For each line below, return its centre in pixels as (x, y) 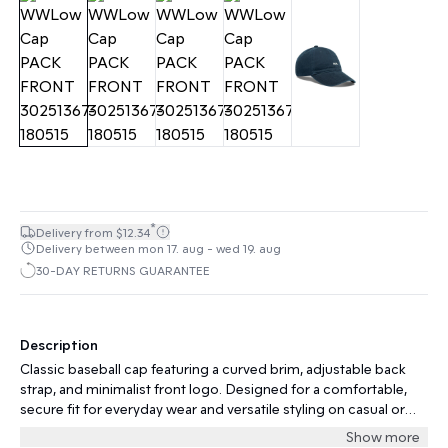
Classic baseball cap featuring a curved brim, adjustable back (213, 368)
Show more (383, 436)
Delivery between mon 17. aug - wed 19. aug (158, 248)
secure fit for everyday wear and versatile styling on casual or (212, 408)
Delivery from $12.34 (93, 232)
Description (59, 344)
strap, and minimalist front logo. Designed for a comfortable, (213, 388)
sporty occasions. (77, 428)
